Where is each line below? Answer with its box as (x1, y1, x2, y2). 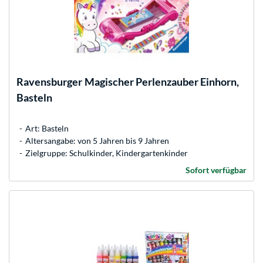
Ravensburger (16, 75, 82, 88)
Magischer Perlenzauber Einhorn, (85, 75, 239, 88)
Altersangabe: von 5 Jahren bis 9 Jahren (25, 135, 169, 146)
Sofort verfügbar (186, 164, 247, 175)
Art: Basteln (25, 123, 69, 133)
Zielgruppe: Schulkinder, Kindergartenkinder (25, 147, 188, 158)
